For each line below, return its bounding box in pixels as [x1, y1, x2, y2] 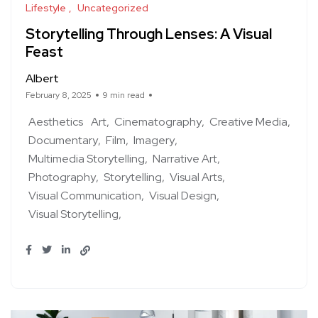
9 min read [103, 89, 145, 102]
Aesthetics [28, 114, 83, 130]
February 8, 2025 [26, 89, 92, 102]
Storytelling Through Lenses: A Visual [26, 25, 272, 44]
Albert [26, 71, 59, 87]
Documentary [28, 133, 98, 148]
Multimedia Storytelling [28, 151, 145, 167]
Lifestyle [26, 1, 66, 15]
